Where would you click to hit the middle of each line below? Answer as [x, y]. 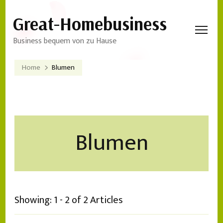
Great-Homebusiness [90, 24]
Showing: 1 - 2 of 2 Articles [69, 200]
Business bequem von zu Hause [65, 41]
